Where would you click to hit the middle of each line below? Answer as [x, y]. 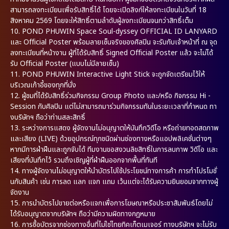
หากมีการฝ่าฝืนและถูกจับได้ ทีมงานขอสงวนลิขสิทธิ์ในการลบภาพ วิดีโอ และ [114, 149]
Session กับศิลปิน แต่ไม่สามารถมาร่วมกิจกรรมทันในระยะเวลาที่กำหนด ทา [113, 106]
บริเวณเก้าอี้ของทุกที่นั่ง [43, 85]
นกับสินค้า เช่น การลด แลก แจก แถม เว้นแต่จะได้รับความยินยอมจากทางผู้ [114, 181]
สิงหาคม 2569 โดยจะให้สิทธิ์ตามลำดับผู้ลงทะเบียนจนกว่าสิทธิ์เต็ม [102, 20]
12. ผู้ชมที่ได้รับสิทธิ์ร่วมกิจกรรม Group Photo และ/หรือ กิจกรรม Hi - [110, 96]
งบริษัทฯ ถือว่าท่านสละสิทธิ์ [49, 117]
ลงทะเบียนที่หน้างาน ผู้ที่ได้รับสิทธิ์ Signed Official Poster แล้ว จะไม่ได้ [112, 53]
